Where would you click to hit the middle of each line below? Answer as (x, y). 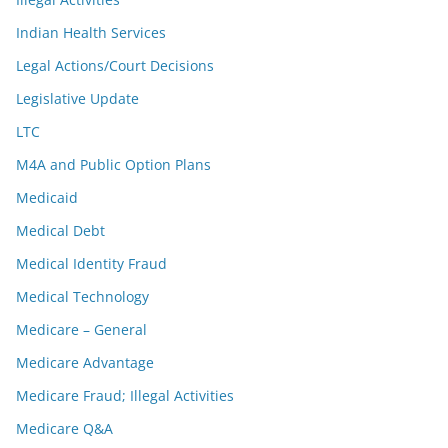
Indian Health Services (91, 32)
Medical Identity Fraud (91, 263)
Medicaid (47, 197)
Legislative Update (77, 98)
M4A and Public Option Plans (113, 164)
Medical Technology (82, 296)
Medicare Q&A (64, 428)
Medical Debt (60, 230)
